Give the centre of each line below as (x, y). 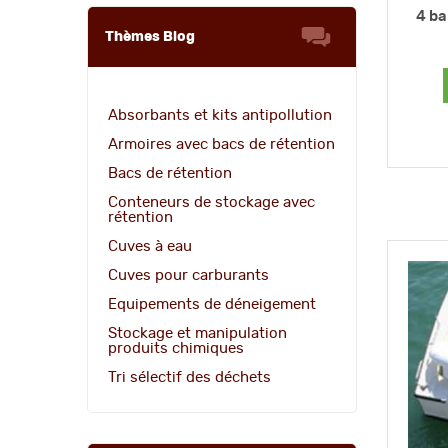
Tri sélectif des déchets (189, 377)
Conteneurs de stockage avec (211, 202)
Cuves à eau (150, 246)
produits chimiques (176, 348)
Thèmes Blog (150, 36)
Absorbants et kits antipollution (220, 115)
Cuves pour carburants (188, 275)
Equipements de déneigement (212, 304)
